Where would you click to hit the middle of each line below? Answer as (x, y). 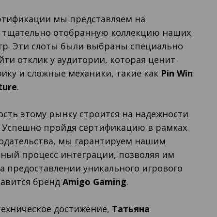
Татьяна (131, 209)
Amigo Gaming (95, 182)
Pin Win (177, 73)
